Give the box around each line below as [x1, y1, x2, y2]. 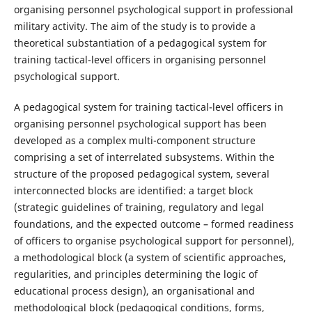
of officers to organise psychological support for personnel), [13, 234, 295, 248]
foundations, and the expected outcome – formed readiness [13, 217, 294, 231]
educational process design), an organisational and [13, 284, 255, 298]
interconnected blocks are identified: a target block [13, 184, 253, 198]
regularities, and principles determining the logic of [13, 267, 258, 281]
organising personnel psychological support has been [13, 117, 267, 131]
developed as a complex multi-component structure [13, 134, 256, 148]
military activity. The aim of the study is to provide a [13, 19, 256, 33]
